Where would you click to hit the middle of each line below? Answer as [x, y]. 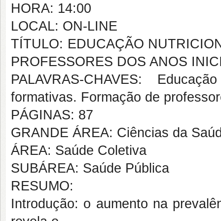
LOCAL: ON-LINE [64, 26]
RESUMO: [42, 186]
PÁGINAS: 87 [52, 115]
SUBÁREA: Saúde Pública [90, 168]
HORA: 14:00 [51, 8]
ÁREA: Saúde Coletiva [79, 150]
